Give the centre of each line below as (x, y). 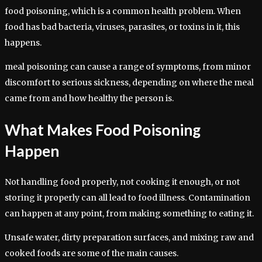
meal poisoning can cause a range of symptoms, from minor (128, 67)
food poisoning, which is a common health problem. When (123, 11)
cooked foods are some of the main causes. (92, 253)
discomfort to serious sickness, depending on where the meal (129, 83)
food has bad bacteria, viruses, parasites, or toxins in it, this (122, 27)
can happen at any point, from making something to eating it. (129, 213)
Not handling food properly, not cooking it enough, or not (122, 182)
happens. (23, 43)
